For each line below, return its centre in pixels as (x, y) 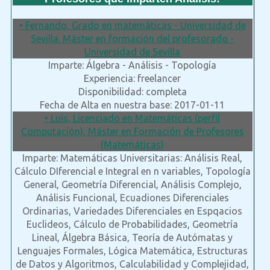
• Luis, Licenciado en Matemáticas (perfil (133, 118)
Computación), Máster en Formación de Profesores (132, 132)
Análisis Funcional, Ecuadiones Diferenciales (132, 198)
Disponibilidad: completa (132, 92)
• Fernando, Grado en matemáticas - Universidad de (132, 26)
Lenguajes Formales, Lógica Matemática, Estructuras (132, 251)
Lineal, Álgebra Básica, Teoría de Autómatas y (133, 238)
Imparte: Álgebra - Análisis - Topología (133, 65)
